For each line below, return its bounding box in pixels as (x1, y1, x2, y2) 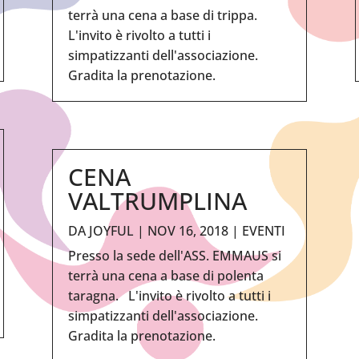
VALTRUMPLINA (67, 184, 247, 217)
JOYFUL (88, 221, 134, 240)
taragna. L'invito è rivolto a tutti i (67, 286, 271, 305)
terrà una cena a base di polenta (67, 266, 264, 284)
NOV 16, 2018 (147, 221, 228, 240)
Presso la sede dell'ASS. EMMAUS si (67, 246, 281, 264)
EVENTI (241, 221, 285, 240)
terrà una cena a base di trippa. (67, 6, 264, 24)
